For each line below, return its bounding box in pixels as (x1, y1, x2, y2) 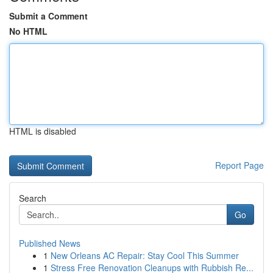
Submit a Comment (9, 10, 88, 22)
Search (19, 192, 46, 204)
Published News (19, 237, 80, 249)
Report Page (215, 159, 264, 171)
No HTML (9, 25, 48, 37)
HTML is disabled (9, 125, 76, 137)
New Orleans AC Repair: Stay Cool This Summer (51, 249, 239, 261)
